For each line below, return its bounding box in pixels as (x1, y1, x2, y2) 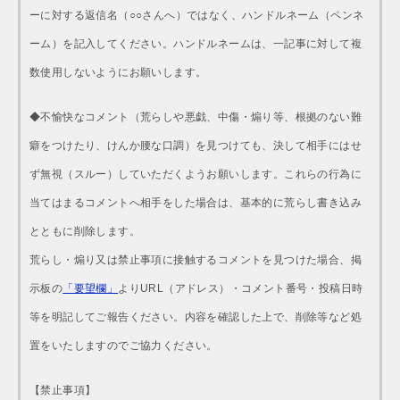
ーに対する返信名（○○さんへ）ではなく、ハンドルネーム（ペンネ (29, 9, 364, 22)
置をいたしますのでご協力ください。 (29, 339, 218, 353)
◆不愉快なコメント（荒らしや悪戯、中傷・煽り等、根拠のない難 (29, 111, 362, 124)
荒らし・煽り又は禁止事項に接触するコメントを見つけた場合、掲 (29, 254, 362, 267)
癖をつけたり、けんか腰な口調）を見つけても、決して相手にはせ (29, 139, 362, 153)
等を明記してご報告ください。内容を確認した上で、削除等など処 (29, 311, 362, 324)
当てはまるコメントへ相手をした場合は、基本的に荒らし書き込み (29, 196, 362, 210)
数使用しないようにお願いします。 (29, 66, 207, 79)
